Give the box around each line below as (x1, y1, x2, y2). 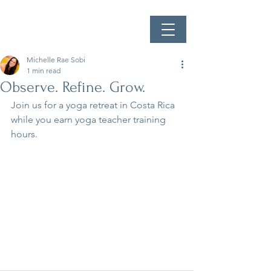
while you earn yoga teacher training (11, 114, 168, 125)
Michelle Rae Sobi (27, 55, 85, 64)
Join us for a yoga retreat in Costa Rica (11, 99, 177, 111)
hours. (11, 128, 38, 140)
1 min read (27, 66, 60, 75)
